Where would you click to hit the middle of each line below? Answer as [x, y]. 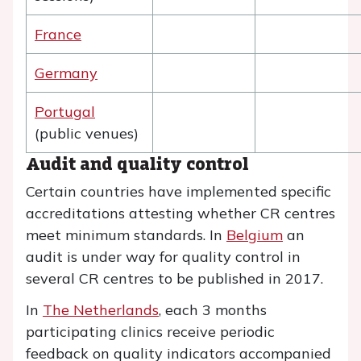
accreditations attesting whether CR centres [180, 213]
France [58, 34]
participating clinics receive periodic [150, 332]
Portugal [65, 112]
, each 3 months [213, 310]
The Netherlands [101, 310]
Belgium [255, 235]
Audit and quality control [137, 163]
